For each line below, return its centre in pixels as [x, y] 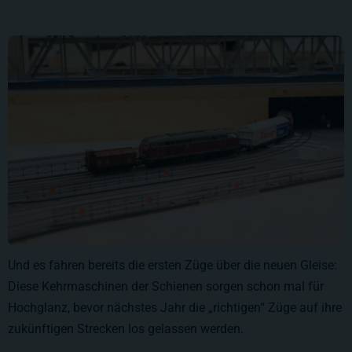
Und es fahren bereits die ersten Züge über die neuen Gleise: [172, 266]
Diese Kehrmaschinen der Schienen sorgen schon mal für [166, 287]
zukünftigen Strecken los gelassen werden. [126, 329]
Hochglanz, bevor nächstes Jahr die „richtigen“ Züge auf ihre [175, 308]
